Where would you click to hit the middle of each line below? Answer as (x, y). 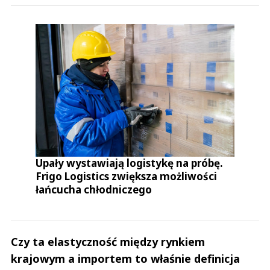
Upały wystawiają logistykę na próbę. (130, 163)
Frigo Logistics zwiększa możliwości (127, 176)
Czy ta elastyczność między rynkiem (108, 241)
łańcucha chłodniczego (94, 189)
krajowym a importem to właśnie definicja (125, 258)
